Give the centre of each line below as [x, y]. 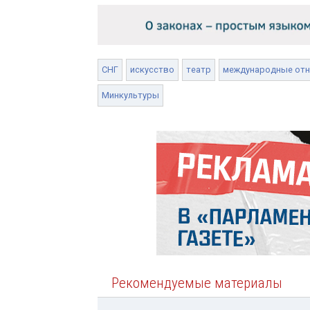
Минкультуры [130, 95]
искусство [152, 69]
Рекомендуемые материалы [197, 283]
